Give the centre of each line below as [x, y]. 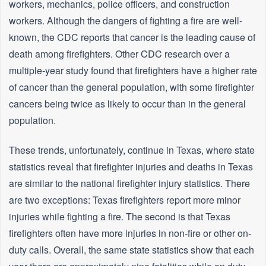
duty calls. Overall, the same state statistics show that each [132, 250]
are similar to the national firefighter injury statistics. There [129, 183]
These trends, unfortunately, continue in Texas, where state [132, 150]
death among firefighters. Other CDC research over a [119, 54]
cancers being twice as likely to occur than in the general [127, 104]
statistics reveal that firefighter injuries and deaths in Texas [131, 167]
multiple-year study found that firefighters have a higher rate [133, 71]
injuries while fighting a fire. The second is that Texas [120, 217]
